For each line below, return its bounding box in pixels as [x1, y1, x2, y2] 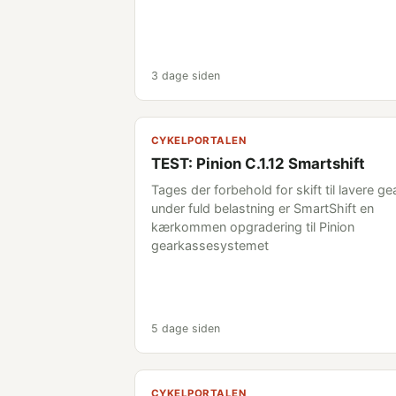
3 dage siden [151, 69, 220, 82]
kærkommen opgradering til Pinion [151, 219, 354, 234]
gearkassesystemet [151, 238, 269, 253]
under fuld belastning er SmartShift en [151, 201, 374, 216]
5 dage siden [151, 322, 220, 335]
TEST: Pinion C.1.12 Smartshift [151, 155, 365, 172]
